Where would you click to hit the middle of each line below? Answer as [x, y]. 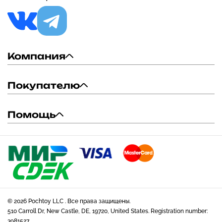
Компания [36, 56]
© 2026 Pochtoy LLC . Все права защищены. [69, 201]
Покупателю [44, 85]
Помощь [31, 114]
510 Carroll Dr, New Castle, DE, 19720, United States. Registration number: [108, 211]
